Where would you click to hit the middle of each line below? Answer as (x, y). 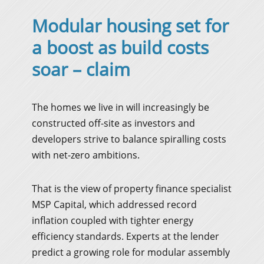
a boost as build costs (120, 47)
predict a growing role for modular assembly (131, 252)
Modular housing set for (130, 25)
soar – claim (81, 69)
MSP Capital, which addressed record (114, 204)
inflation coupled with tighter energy (113, 220)
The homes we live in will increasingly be (121, 107)
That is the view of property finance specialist (132, 188)
